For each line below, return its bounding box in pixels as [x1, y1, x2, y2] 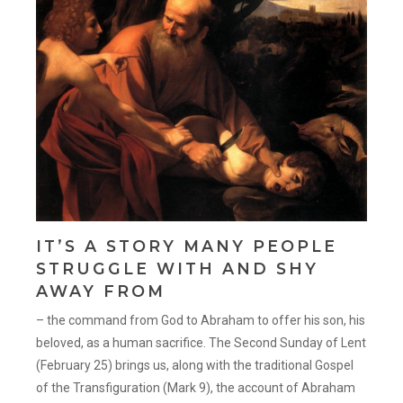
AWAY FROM [36, 281, 166, 300]
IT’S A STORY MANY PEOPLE [36, 236, 338, 255]
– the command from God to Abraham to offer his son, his [36, 312, 366, 327]
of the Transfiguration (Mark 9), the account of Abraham [36, 380, 356, 395]
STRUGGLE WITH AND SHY [36, 258, 319, 278]
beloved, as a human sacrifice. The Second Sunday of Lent [36, 335, 367, 350]
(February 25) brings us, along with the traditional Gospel [36, 357, 354, 372]
